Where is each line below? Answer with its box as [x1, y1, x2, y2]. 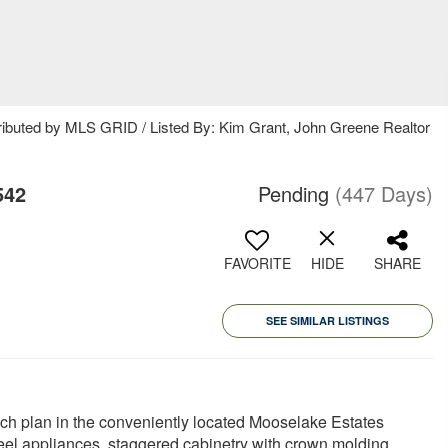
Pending [258, 179, 329, 208]
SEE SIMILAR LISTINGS [266, 313, 389, 328]
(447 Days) [335, 179, 433, 208]
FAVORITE [223, 253, 291, 273]
